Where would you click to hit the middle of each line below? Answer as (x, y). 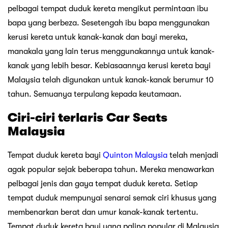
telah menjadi (193, 155)
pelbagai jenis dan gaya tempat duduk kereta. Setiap (103, 184)
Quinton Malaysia (135, 155)
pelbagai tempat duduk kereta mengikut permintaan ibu (108, 9)
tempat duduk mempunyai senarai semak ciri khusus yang (112, 198)
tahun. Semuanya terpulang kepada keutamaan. (95, 94)
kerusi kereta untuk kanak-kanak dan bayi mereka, (98, 37)
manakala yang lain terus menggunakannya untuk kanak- (111, 51)
